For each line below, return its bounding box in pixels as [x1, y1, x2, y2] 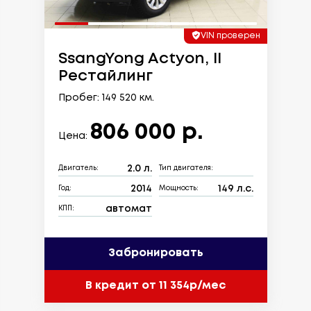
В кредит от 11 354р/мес [85, 280, 226, 292]
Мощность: [159, 185, 199, 192]
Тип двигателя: [159, 165, 213, 172]
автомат [106, 204, 152, 213]
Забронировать [108, 248, 203, 259]
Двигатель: [58, 165, 99, 172]
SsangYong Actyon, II [58, 51, 221, 66]
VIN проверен [200, 31, 260, 40]
